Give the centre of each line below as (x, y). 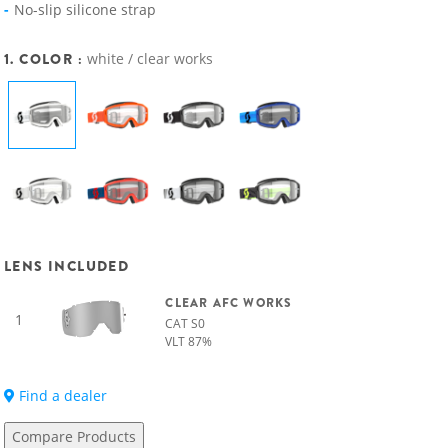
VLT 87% (189, 341)
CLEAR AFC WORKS (229, 303)
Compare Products (74, 436)
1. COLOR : (46, 59)
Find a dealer (61, 395)
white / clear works (150, 58)
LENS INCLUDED (67, 266)
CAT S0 (185, 323)
